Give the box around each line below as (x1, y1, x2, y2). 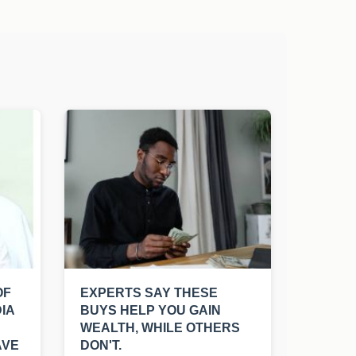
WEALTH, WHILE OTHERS (80, 321, 240, 335)
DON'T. (80, 339, 122, 353)
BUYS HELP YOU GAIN (80, 304, 221, 318)
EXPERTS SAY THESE (80, 286, 218, 300)
